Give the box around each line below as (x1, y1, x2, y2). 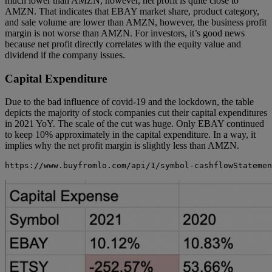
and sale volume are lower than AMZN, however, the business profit (5, 17, 267, 27)
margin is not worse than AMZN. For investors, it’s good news (5, 28, 245, 38)
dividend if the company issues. (5, 50, 125, 60)
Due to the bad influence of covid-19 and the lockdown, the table (5, 97, 254, 107)
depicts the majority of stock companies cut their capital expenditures (5, 107, 267, 118)
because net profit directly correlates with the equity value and (5, 39, 241, 49)
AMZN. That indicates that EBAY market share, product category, (5, 6, 259, 16)
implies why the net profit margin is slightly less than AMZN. (5, 140, 239, 151)
